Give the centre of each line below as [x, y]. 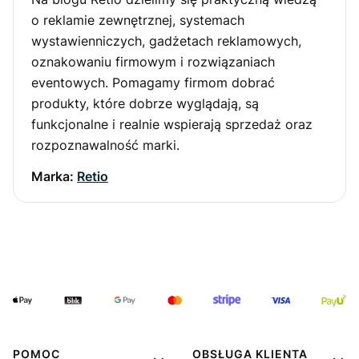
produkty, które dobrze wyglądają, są [145, 104]
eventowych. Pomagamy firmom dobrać [153, 83]
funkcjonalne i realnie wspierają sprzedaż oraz [172, 125]
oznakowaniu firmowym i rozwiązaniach [153, 62]
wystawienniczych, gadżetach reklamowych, [166, 41]
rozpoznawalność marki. [105, 145]
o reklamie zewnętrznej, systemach [138, 20]
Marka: [54, 177]
